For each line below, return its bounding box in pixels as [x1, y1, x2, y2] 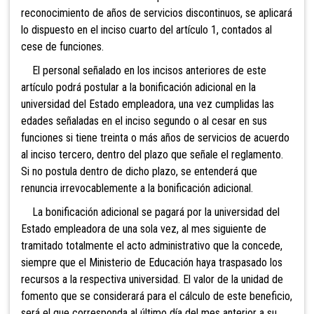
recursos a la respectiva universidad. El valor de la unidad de [21, 273, 283, 287]
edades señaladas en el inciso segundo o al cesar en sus [21, 114, 267, 128]
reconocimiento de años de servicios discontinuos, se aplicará [21, 6, 292, 20]
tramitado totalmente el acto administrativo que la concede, [21, 239, 282, 253]
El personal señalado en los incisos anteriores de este [21, 64, 266, 78]
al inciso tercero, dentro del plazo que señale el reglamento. [21, 148, 283, 162]
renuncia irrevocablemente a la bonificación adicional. [21, 182, 253, 196]
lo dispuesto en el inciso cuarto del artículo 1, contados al [21, 23, 272, 37]
